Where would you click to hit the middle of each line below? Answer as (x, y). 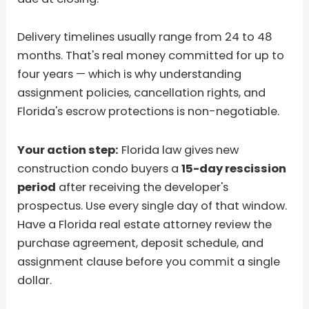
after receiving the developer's (142, 188)
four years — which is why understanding (130, 74)
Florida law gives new (179, 150)
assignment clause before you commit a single (149, 262)
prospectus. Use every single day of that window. (152, 206)
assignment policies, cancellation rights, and (142, 93)
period (37, 188)
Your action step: (68, 150)
